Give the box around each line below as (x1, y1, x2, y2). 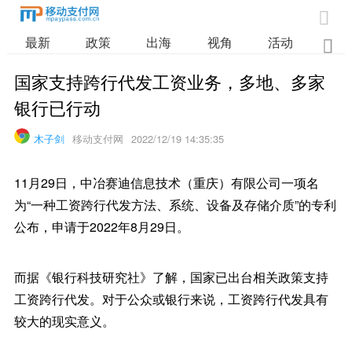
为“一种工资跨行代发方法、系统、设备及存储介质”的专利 (13, 196, 336, 214)
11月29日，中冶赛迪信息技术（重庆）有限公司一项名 (13, 174, 319, 192)
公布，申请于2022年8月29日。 (13, 218, 189, 236)
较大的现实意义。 (13, 312, 115, 330)
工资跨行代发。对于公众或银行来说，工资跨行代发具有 (13, 290, 328, 308)
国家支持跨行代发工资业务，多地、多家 (13, 68, 325, 93)
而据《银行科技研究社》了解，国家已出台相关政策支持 (13, 268, 328, 286)
